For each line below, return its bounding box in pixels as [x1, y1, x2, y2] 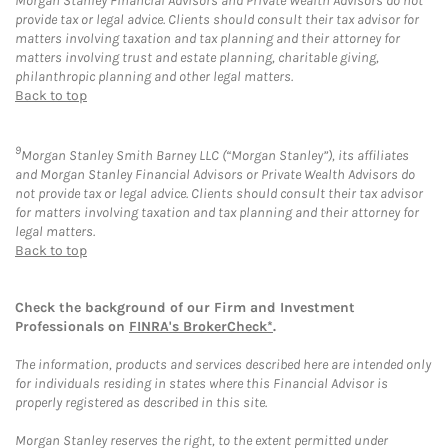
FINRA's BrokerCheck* [129, 318, 273, 336]
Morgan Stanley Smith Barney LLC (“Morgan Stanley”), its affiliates [21, 147, 409, 165]
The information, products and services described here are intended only [15, 356, 431, 374]
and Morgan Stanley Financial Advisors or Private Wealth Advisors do [15, 166, 415, 184]
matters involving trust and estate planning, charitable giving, [15, 48, 379, 66]
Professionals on [15, 318, 129, 336]
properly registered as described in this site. [15, 394, 267, 412]
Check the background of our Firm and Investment [15, 299, 355, 317]
